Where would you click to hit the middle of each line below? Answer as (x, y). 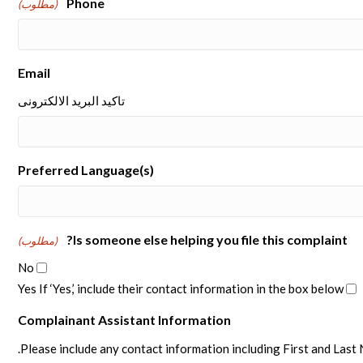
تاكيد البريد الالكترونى (71, 100)
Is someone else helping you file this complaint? (211, 239)
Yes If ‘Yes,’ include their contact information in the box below (181, 288)
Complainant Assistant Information (124, 320)
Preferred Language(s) (86, 170)
